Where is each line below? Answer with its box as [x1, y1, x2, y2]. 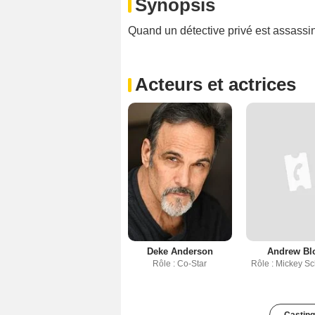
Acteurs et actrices [135, 74, 296, 96]
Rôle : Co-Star [153, 258, 207, 269]
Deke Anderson [146, 245, 213, 257]
